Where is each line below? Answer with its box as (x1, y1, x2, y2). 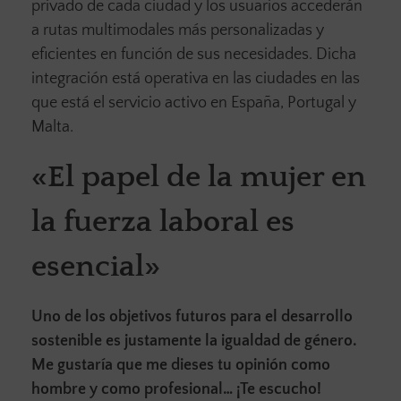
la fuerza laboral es (31, 205, 294, 239)
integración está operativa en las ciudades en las (31, 69, 360, 88)
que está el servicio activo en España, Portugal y (31, 93, 356, 112)
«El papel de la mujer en (31, 160, 366, 194)
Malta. (31, 117, 77, 136)
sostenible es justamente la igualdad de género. (31, 331, 357, 350)
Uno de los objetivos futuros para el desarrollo (31, 307, 353, 326)
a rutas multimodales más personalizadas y (31, 21, 324, 39)
